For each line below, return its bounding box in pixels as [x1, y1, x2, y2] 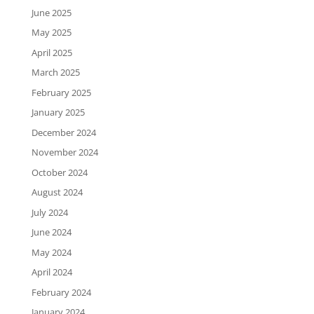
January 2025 [31, 106, 85, 119]
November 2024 [31, 146, 98, 159]
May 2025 [31, 26, 71, 39]
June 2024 [31, 226, 71, 239]
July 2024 [31, 205, 68, 219]
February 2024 [31, 285, 91, 299]
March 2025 [31, 66, 80, 79]
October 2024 [31, 165, 88, 179]
